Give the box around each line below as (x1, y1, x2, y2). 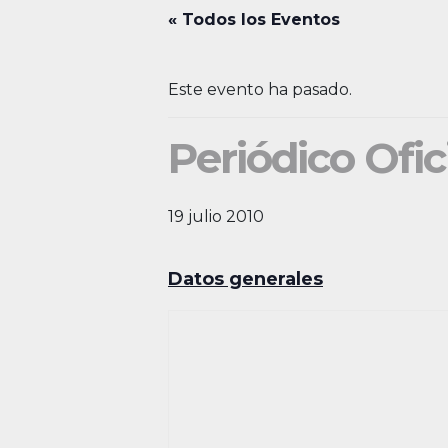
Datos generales (168, 268, 323, 290)
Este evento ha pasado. (168, 80, 352, 99)
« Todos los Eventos (168, 10, 340, 29)
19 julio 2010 (168, 207, 264, 226)
